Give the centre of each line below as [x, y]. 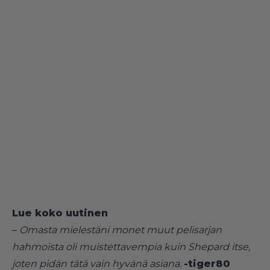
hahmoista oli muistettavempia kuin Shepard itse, [131, 246]
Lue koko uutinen [60, 213]
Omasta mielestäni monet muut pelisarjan [121, 230]
